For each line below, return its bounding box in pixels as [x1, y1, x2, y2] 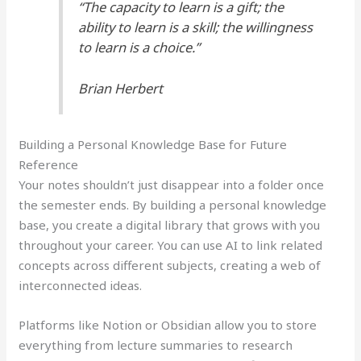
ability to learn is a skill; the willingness [78, 17, 313, 36]
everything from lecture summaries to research [19, 336, 293, 353]
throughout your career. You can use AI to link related [19, 236, 323, 253]
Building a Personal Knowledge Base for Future [19, 135, 288, 152]
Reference [19, 156, 79, 172]
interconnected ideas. [19, 276, 143, 293]
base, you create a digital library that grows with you [19, 216, 321, 233]
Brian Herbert [78, 79, 164, 98]
